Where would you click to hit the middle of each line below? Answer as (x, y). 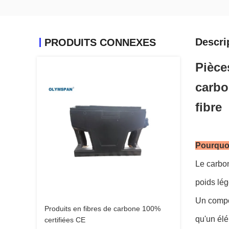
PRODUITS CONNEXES (100, 42)
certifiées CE (65, 220)
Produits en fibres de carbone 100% (102, 209)
